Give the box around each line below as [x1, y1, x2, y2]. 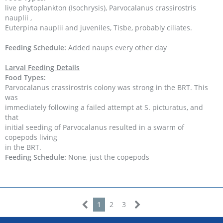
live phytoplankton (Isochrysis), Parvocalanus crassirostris [5, 3, 196, 12]
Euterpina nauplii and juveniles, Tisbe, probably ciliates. [5, 23, 192, 32]
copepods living [5, 132, 57, 142]
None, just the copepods [66, 152, 149, 162]
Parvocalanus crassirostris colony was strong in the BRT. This [5, 83, 208, 92]
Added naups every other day [66, 43, 167, 52]
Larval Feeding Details [5, 63, 80, 72]
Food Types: [5, 73, 46, 82]
